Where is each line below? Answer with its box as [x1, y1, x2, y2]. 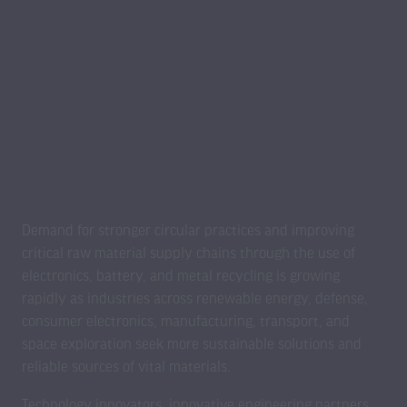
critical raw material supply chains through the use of [22, 244, 355, 261]
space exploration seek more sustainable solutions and [22, 335, 362, 352]
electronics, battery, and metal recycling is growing [22, 267, 340, 283]
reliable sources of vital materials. [22, 358, 231, 374]
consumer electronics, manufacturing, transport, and [22, 313, 350, 329]
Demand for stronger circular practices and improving [22, 222, 354, 238]
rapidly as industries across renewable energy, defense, [22, 290, 368, 306]
